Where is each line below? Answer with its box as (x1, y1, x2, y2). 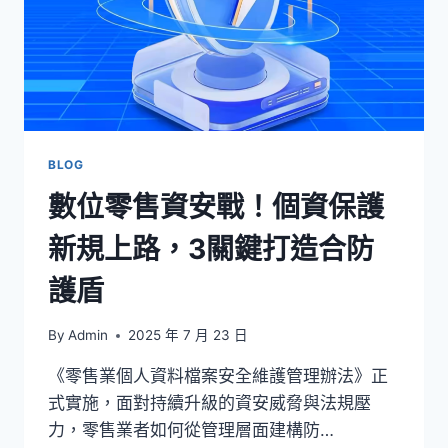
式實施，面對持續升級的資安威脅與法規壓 (48, 393, 371, 414)
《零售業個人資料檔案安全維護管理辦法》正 (48, 366, 388, 387)
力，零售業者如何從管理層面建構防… (48, 420, 334, 441)
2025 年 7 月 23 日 (128, 327, 249, 344)
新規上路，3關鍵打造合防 (48, 231, 374, 266)
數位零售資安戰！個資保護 (48, 189, 384, 224)
